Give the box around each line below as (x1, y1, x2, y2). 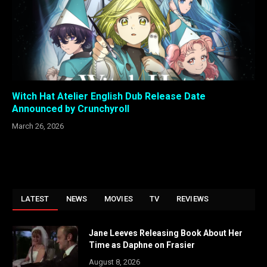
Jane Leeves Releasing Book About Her (89, 228, 243, 238)
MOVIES (104, 194, 133, 203)
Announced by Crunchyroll (12, 103, 129, 114)
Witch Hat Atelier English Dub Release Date (12, 90, 206, 102)
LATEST (21, 194, 49, 203)
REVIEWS (176, 194, 209, 203)
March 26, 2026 (12, 121, 64, 131)
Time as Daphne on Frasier (89, 240, 195, 250)
